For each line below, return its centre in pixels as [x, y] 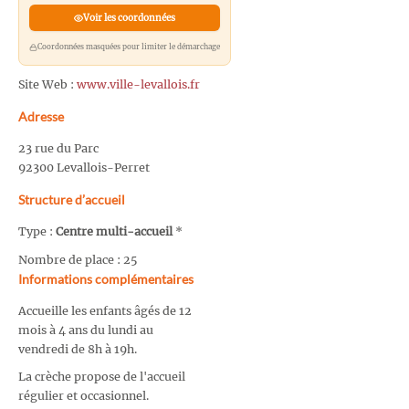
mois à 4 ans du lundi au [86, 330]
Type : [37, 232]
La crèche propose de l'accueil [102, 377]
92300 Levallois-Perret [84, 168]
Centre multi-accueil [114, 232]
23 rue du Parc [58, 149]
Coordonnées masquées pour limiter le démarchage [128, 47]
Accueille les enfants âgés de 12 [105, 310]
